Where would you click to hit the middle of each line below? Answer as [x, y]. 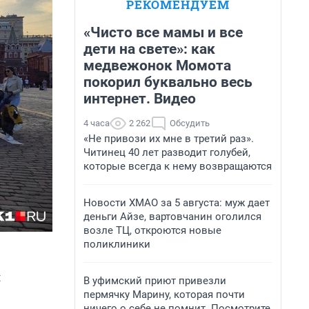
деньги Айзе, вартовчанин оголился [172, 217]
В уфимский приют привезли [155, 281]
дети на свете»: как [149, 49]
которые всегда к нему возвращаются [178, 166]
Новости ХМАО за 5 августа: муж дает [177, 203]
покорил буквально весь [168, 82]
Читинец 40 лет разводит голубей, [167, 152]
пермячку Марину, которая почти [164, 295]
